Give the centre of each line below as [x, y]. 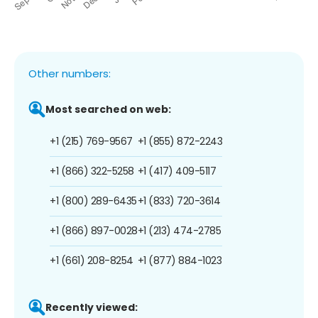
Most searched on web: [108, 109]
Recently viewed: [92, 307]
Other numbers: [70, 73]
